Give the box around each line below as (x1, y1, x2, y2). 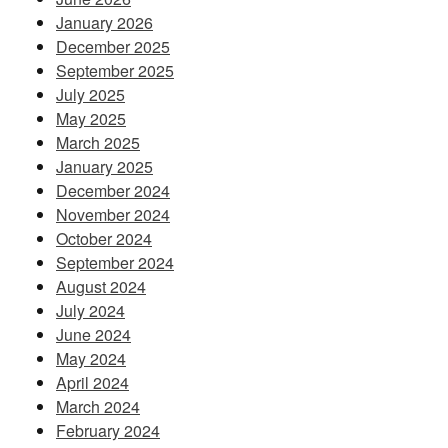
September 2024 (56, 251, 174, 275)
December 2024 (56, 179, 170, 203)
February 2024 (56, 419, 160, 443)
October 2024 (56, 227, 152, 251)
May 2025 (56, 107, 126, 131)
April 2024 (56, 371, 129, 395)
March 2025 (56, 131, 140, 155)
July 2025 (56, 83, 125, 107)
